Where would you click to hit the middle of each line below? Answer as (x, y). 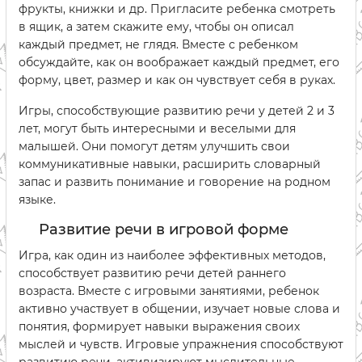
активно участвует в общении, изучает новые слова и (179, 309)
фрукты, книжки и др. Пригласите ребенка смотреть (177, 9)
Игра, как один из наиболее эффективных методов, (172, 256)
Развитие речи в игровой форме (164, 230)
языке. (37, 200)
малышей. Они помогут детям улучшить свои (154, 147)
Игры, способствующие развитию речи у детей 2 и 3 (177, 111)
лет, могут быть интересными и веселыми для (157, 129)
